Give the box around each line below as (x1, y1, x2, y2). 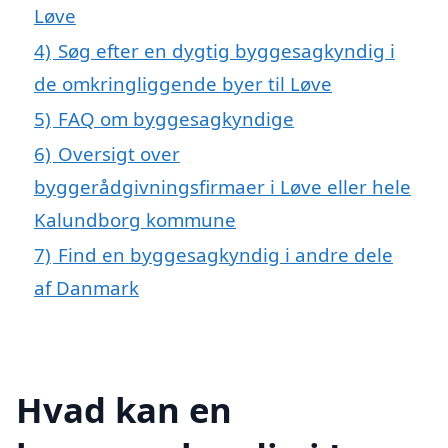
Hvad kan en (16, 385, 232, 433)
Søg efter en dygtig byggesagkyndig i (58, 37, 395, 63)
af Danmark (34, 274, 139, 300)
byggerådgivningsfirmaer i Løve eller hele (34, 173, 411, 199)
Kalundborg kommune (34, 206, 236, 232)
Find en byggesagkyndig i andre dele (58, 241, 393, 267)
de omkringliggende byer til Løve (34, 70, 332, 96)
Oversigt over (58, 140, 180, 166)
